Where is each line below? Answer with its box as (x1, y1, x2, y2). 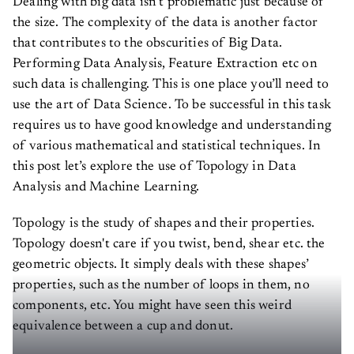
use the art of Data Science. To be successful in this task (13, 92, 331, 107)
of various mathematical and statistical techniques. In (13, 134, 322, 148)
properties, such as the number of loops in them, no (13, 273, 310, 287)
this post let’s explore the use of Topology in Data (13, 154, 296, 168)
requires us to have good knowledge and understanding (13, 113, 331, 127)
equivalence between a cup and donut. (13, 314, 237, 328)
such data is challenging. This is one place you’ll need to (13, 72, 329, 86)
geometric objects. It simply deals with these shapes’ (13, 252, 310, 266)
